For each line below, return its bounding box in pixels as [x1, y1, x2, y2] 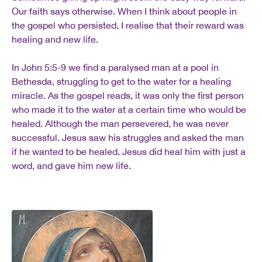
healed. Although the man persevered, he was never [12, 118, 229, 129]
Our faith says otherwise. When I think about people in [12, 6, 237, 16]
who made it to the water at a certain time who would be [12, 104, 246, 115]
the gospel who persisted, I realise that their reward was [12, 20, 244, 30]
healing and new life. [12, 34, 98, 44]
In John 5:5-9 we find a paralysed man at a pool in [12, 62, 219, 73]
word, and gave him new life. [12, 160, 131, 171]
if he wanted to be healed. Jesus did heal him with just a [12, 146, 246, 157]
